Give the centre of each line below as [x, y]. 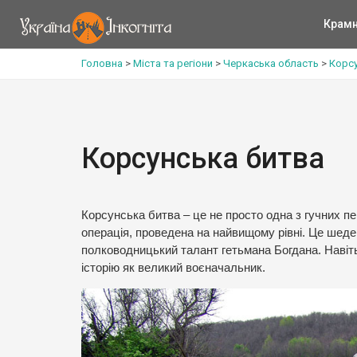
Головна [102, 63]
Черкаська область [271, 63]
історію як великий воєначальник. [173, 268]
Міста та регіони [173, 63]
